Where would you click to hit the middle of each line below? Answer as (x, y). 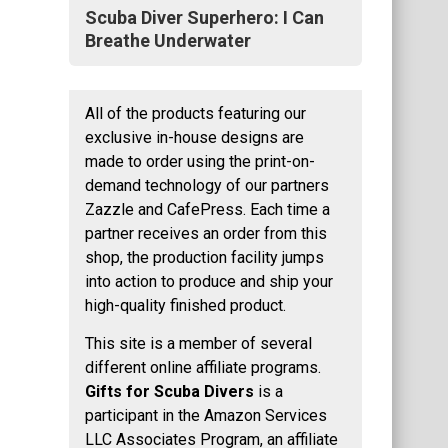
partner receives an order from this (206, 233)
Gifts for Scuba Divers (169, 392)
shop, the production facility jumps (204, 257)
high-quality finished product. (185, 305)
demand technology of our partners (207, 185)
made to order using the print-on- (200, 161)
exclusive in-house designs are (194, 137)
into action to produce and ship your (209, 281)
